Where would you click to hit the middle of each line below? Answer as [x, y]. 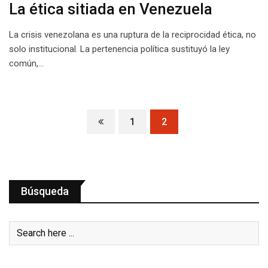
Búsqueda [45, 191]
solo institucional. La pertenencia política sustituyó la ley [119, 49]
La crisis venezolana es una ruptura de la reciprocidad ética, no [133, 34]
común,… [26, 63]
